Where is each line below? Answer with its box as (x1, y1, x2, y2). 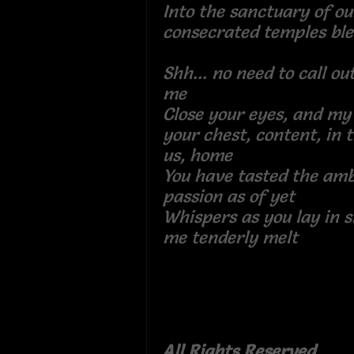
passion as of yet (162, 185, 304, 207)
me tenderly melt (162, 226, 307, 248)
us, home (162, 144, 232, 166)
